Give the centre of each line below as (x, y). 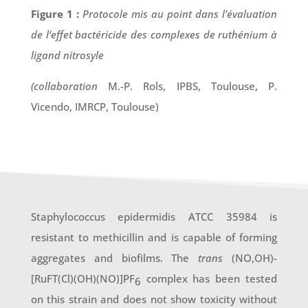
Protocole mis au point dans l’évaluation (180, 13)
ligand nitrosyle (67, 55)
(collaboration (69, 86)
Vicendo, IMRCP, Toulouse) (95, 106)
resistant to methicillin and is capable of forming (154, 237)
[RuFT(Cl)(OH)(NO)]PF (82, 278)
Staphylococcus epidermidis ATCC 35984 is (154, 216)
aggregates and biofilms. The (114, 257)
